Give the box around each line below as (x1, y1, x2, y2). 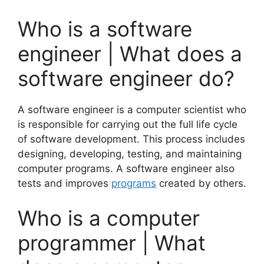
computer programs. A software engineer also (18, 162, 235, 174)
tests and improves (18, 177, 111, 189)
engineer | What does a (18, 41, 242, 66)
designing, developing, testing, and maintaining (18, 147, 242, 160)
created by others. (156, 177, 246, 189)
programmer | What (18, 230, 206, 256)
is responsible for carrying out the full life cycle (18, 118, 237, 130)
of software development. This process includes (18, 133, 245, 145)
